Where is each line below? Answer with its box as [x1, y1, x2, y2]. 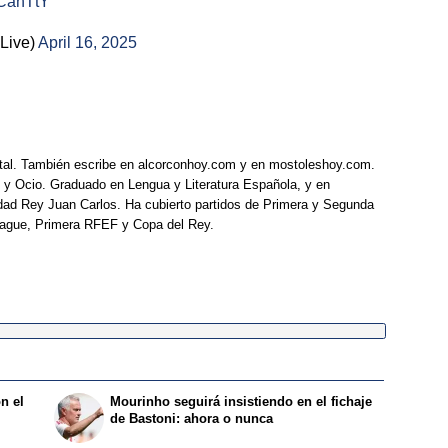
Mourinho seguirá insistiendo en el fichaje [110, 393, 373, 409]
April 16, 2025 [38, 34, 137, 52]
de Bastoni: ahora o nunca [110, 410, 274, 426]
